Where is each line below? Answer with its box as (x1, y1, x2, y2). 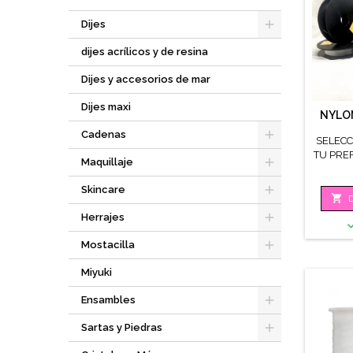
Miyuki (81, 266, 112, 278)
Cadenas (81, 128, 126, 140)
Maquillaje (81, 156, 133, 168)
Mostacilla (81, 239, 135, 251)
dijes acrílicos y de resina (81, 46, 208, 58)
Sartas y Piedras (81, 321, 162, 333)
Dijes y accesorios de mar (81, 73, 210, 85)
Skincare (81, 184, 125, 195)
